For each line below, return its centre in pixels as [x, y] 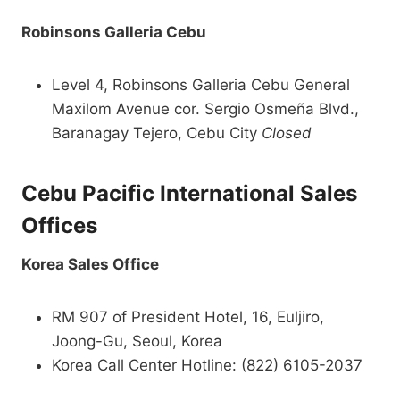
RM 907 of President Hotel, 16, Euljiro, [188, 317]
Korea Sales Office [90, 265]
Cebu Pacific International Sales [189, 194]
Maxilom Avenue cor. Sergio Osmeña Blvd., [205, 109]
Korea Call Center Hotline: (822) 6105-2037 [207, 366]
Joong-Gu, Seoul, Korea [137, 342]
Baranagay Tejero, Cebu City [157, 133]
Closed [287, 133]
